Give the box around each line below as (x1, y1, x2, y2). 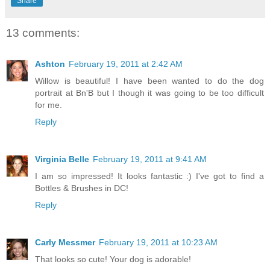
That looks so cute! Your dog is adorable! (35, 254, 191, 265)
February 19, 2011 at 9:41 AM (93, 154, 207, 165)
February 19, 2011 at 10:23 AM (99, 237, 218, 248)
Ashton (35, 59, 65, 69)
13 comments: (6, 26, 80, 39)
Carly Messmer (35, 237, 95, 248)
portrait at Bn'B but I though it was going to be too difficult (35, 88, 264, 98)
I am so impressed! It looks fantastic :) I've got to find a (35, 171, 264, 181)
